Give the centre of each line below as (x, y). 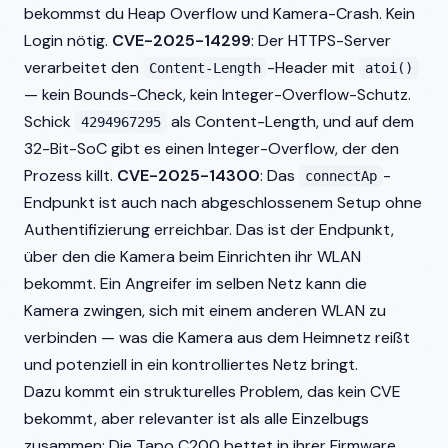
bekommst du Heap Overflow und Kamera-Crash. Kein (219, 13)
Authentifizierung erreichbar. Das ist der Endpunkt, (209, 229)
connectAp (341, 176)
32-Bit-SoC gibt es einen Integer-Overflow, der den (211, 148)
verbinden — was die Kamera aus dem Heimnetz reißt (217, 337)
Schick (49, 121)
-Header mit (313, 67)
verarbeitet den (83, 67)
